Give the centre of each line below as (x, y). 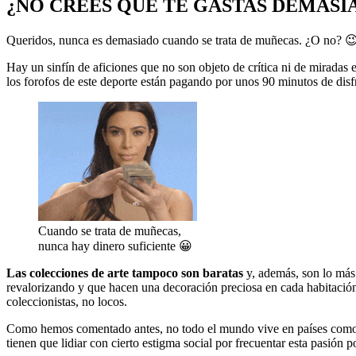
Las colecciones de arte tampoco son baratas (125, 273)
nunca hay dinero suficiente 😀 (115, 246)
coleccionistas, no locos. (67, 301)
